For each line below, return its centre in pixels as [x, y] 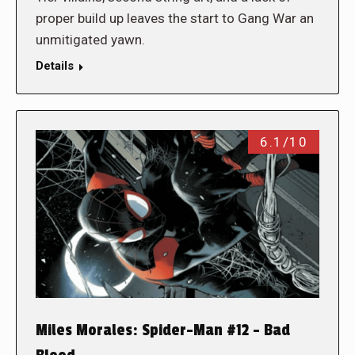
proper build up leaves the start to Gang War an [175, 18]
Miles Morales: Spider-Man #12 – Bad [163, 330]
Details [55, 65]
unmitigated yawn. [92, 39]
